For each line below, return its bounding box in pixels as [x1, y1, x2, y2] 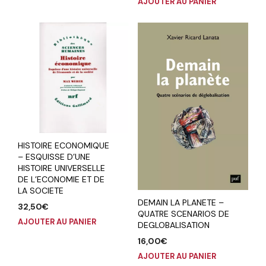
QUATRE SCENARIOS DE [137, 208, 229, 220]
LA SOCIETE [18, 185, 64, 197]
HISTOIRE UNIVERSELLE [18, 163, 105, 174]
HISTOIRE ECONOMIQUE [18, 140, 109, 151]
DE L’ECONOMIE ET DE [18, 174, 104, 185]
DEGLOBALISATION [137, 220, 210, 231]
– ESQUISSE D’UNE [18, 151, 90, 163]
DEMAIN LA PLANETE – [137, 197, 224, 208]
